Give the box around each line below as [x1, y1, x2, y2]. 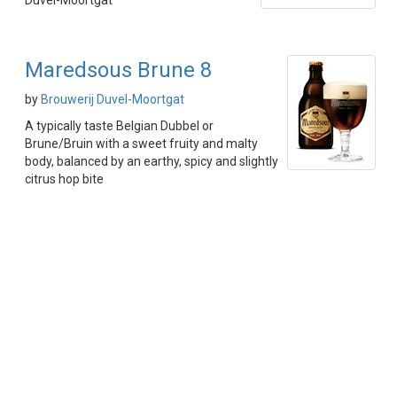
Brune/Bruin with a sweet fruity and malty [25, 136, 258, 151]
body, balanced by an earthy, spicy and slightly [25, 154, 278, 168]
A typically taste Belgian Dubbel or [25, 119, 214, 133]
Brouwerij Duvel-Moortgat [41, 92, 184, 106]
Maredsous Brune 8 [25, 58, 212, 82]
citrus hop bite [25, 172, 104, 186]
